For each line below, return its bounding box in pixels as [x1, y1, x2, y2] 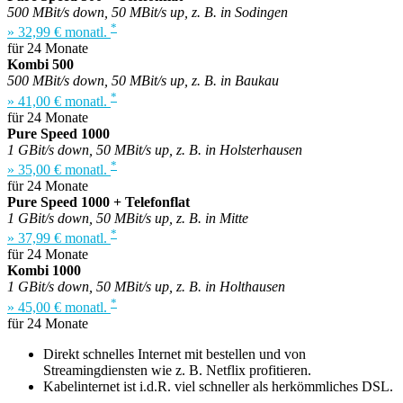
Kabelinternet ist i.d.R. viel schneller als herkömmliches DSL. [43, 378, 393, 394]
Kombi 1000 [7, 263, 81, 279]
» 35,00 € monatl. [7, 162, 111, 178]
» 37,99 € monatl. [7, 230, 111, 246]
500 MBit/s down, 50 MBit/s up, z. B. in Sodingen [7, 4, 288, 21]
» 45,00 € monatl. [7, 299, 111, 315]
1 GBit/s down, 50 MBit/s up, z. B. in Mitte [7, 210, 248, 227]
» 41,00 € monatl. [7, 93, 111, 109]
